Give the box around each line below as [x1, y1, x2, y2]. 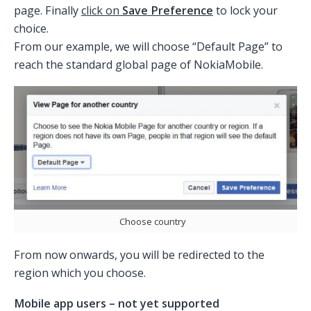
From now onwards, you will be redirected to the [14, 246, 264, 262]
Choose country [119, 215, 185, 228]
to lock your [213, 3, 278, 19]
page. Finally [14, 3, 81, 19]
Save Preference [122, 3, 213, 19]
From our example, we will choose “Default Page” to [14, 39, 283, 55]
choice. [14, 21, 49, 37]
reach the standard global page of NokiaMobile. [14, 57, 263, 73]
